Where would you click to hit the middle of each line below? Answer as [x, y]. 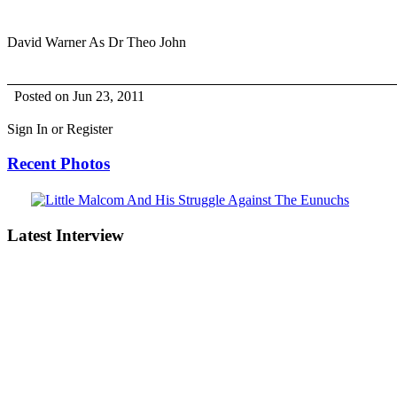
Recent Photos [58, 163]
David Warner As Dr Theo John [97, 43]
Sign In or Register [60, 129]
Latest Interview [66, 236]
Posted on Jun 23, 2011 [79, 97]
